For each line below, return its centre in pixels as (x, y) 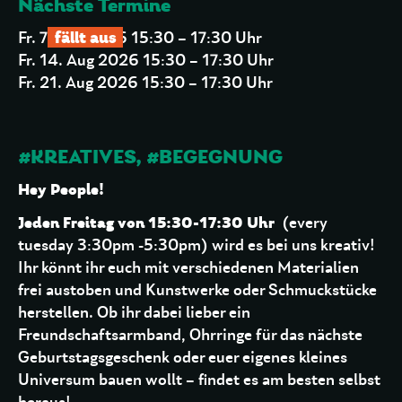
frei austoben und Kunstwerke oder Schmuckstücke (197, 290)
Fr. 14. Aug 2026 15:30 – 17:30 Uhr (146, 61)
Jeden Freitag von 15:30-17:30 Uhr (146, 223)
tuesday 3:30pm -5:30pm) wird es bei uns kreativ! (197, 245)
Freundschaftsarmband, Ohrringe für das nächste (190, 335)
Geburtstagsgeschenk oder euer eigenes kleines (183, 358)
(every (301, 223)
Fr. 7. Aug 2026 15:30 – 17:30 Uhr (140, 38)
